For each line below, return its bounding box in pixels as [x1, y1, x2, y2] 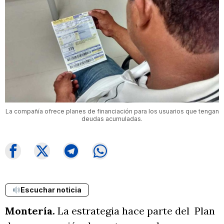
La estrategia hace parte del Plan [55, 204, 215, 217]
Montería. [5, 204, 55, 217]
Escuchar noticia [20, 185, 81, 194]
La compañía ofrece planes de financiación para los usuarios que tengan [5, 107, 219, 115]
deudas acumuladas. [81, 115, 142, 123]
